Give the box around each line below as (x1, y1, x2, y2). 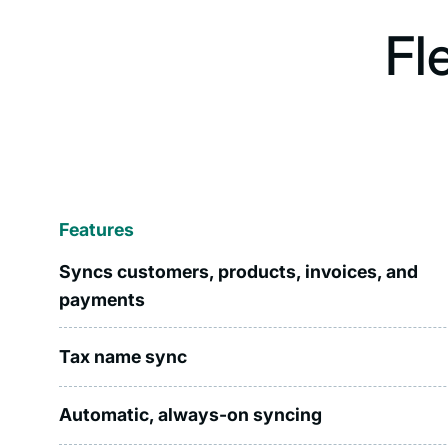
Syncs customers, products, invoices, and (59, 260, 419, 282)
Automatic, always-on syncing (59, 404, 323, 426)
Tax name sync (59, 346, 188, 367)
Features (59, 218, 135, 240)
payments (59, 288, 146, 310)
